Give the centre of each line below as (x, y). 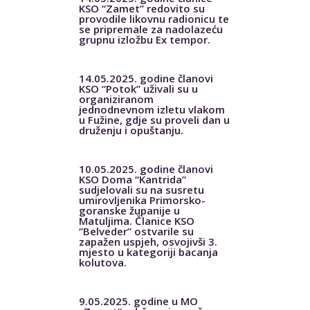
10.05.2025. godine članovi (146, 168)
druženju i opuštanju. (131, 130)
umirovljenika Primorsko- (142, 200)
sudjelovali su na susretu (141, 189)
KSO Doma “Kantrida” (132, 179)
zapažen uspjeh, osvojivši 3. (148, 241)
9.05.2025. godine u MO (138, 301)
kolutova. (102, 262)
